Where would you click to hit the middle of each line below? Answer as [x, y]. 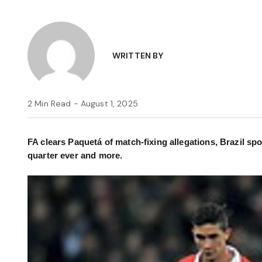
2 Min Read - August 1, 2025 [83, 104]
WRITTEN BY [138, 55]
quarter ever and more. [75, 156]
